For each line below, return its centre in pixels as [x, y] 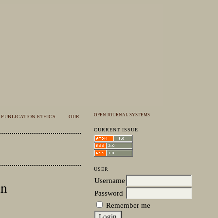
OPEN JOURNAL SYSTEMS [122, 115]
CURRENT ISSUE [116, 130]
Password [109, 193]
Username [109, 181]
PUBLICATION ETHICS [28, 117]
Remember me [128, 205]
